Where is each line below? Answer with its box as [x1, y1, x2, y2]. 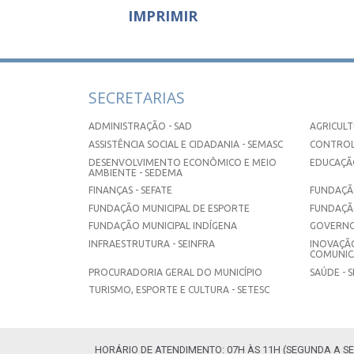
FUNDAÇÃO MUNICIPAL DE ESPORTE [88, 202, 250, 213]
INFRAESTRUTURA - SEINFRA [88, 238, 215, 249]
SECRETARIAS [88, 87, 185, 109]
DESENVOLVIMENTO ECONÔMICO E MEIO [88, 156, 277, 168]
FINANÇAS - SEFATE [88, 185, 172, 196]
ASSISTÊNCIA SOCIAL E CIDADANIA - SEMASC [88, 138, 283, 149]
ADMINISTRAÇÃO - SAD [88, 121, 192, 132]
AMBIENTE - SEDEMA [88, 167, 183, 178]
